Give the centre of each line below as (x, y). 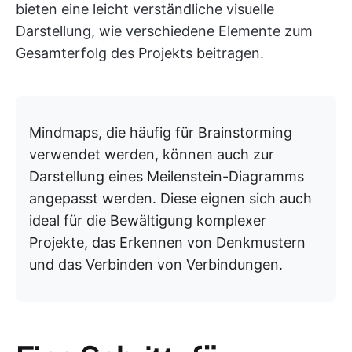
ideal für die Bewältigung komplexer (148, 220)
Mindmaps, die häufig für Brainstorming (161, 132)
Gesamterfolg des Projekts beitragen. (140, 53)
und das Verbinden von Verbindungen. (156, 264)
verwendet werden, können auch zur (152, 154)
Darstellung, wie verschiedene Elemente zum (164, 31)
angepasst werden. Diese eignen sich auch (170, 198)
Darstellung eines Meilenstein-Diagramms (167, 176)
